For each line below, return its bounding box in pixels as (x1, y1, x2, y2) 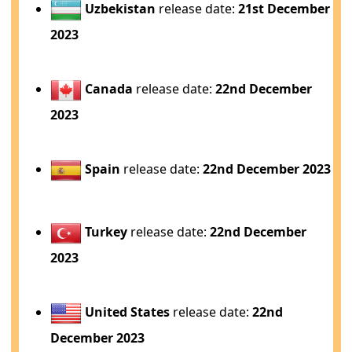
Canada (85, 80, 134, 97)
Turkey (85, 223, 128, 240)
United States (85, 303, 170, 321)
